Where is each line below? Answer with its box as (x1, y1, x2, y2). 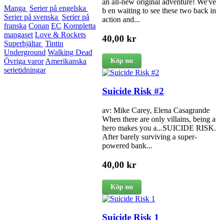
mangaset (4, 30, 33, 39)
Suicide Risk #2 (102, 86, 164, 97)
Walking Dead (48, 48, 92, 57)
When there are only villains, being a (102, 115, 216, 124)
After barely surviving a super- (102, 133, 197, 141)
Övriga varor (4, 57, 44, 66)
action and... (102, 15, 140, 24)
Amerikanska (45, 57, 86, 66)
